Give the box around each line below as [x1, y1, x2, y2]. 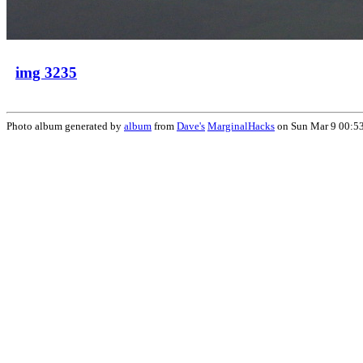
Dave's [177, 120, 205, 132]
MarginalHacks [207, 120, 275, 132]
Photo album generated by [6, 120, 124, 132]
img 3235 [15, 63, 77, 81]
